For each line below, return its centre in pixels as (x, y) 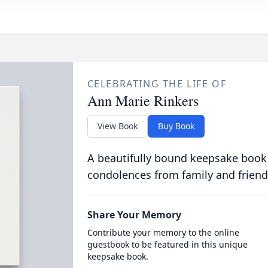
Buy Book (176, 126)
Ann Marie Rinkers (143, 100)
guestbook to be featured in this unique (167, 244)
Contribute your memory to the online (163, 232)
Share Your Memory (134, 215)
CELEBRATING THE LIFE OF (157, 84)
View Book (117, 126)
